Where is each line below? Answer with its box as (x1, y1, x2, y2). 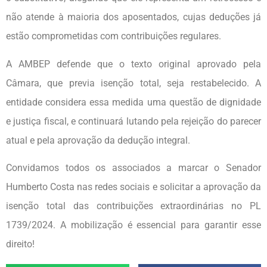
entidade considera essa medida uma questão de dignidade (6, 96, 261, 108)
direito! (6, 238, 35, 250)
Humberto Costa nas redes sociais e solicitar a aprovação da (6, 181, 261, 193)
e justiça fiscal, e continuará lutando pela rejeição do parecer (6, 115, 261, 127)
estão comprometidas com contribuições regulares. (6, 30, 221, 42)
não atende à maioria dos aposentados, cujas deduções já (6, 11, 261, 23)
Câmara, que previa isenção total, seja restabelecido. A (6, 77, 261, 89)
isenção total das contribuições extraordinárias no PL (6, 200, 261, 212)
